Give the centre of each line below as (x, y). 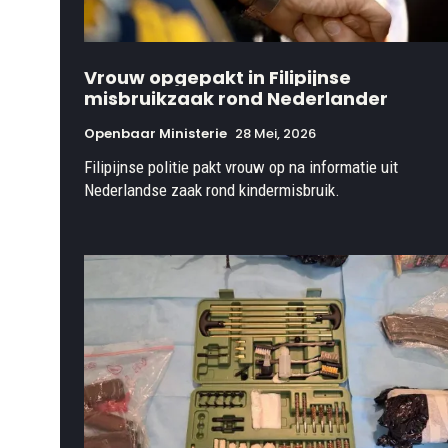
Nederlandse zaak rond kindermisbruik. (212, 189)
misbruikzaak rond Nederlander (236, 98)
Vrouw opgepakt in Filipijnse (217, 77)
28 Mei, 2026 (275, 133)
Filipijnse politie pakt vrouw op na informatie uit (241, 166)
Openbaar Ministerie (155, 133)
